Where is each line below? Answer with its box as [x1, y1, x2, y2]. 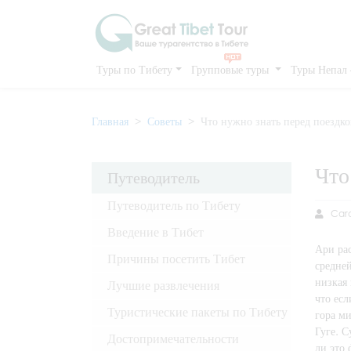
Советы [147, 114, 182, 128]
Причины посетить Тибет [107, 251, 245, 266]
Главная [92, 114, 128, 128]
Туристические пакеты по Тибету [107, 304, 288, 320]
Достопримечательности [107, 331, 239, 346]
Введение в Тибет [107, 224, 204, 240]
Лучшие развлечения [107, 277, 219, 293]
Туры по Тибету [96, 63, 172, 76]
